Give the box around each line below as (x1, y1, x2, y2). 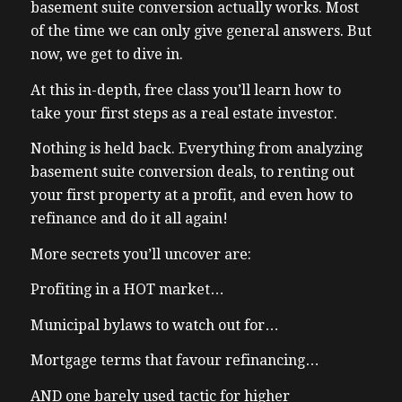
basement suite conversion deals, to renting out (30, 163, 354, 181)
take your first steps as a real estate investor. (30, 104, 337, 122)
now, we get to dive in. (30, 45, 183, 63)
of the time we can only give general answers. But (30, 22, 371, 39)
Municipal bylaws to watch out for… (30, 316, 279, 334)
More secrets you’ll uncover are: (30, 245, 251, 263)
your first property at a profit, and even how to (30, 187, 353, 205)
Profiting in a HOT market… (30, 281, 224, 299)
